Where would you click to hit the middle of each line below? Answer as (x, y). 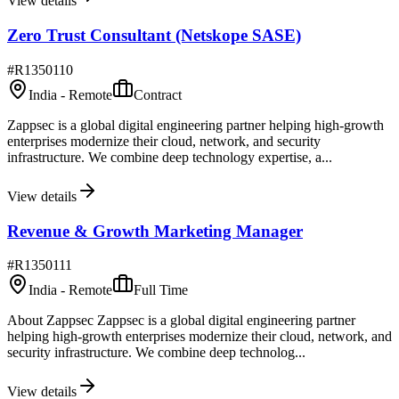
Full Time (161, 290)
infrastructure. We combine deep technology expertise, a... (170, 157)
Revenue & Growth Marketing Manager (155, 231)
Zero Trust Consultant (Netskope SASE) (154, 36)
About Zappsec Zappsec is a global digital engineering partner (181, 321)
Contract (158, 94)
